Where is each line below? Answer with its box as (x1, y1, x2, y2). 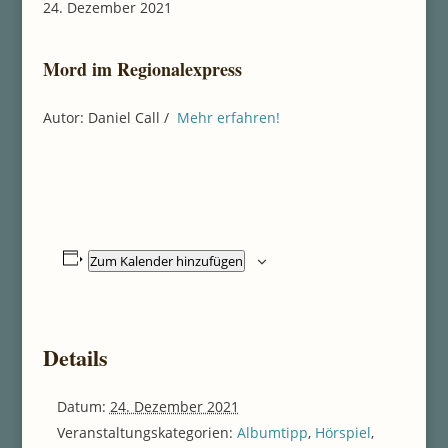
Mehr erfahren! (176, 108, 280, 127)
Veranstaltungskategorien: (56, 423, 233, 442)
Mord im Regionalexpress (42, 55, 242, 82)
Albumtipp (236, 423, 308, 442)
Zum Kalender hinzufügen (90, 252, 244, 270)
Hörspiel (314, 423, 371, 442)
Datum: (56, 397, 106, 416)
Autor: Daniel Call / (42, 108, 177, 127)
